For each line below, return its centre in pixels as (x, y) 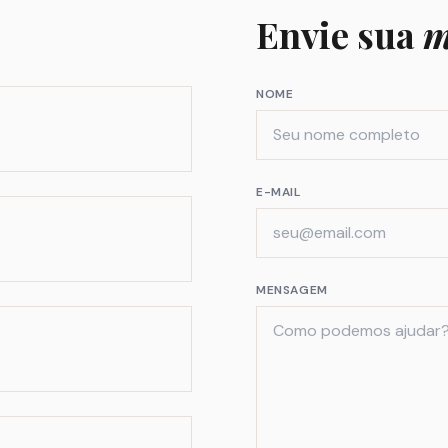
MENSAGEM (292, 289)
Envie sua (339, 33)
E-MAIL (278, 191)
